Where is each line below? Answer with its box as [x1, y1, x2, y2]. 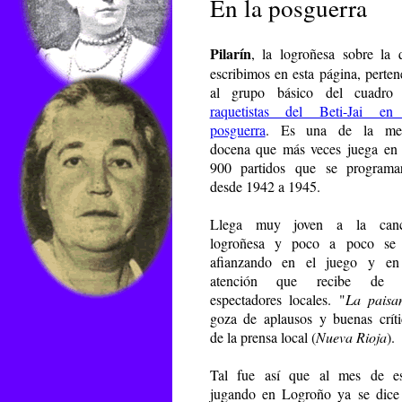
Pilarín [209, 42, 251, 64]
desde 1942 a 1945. [209, 176, 320, 196]
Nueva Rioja [315, 327, 387, 346]
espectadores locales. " [209, 289, 345, 309]
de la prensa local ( [209, 327, 316, 346]
